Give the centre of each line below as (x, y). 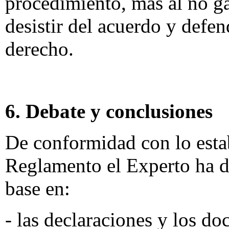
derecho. (39, 49)
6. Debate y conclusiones (109, 111)
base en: (38, 188)
